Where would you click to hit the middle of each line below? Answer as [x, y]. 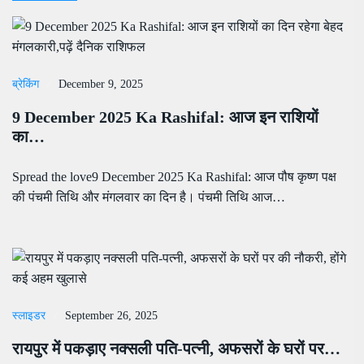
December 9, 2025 [101, 84]
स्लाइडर [29, 316]
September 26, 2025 [111, 316]
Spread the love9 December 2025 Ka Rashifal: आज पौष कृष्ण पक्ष [174, 177]
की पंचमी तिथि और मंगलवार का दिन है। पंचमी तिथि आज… [149, 197]
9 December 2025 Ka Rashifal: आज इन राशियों [165, 117]
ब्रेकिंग [26, 84]
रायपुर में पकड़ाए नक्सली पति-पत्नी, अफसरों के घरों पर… [176, 349]
